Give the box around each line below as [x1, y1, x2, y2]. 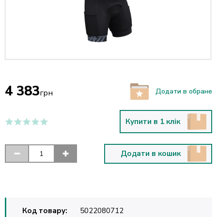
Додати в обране [155, 87, 212, 96]
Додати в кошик [120, 149, 181, 159]
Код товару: [22, 205, 67, 216]
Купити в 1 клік [125, 117, 181, 127]
